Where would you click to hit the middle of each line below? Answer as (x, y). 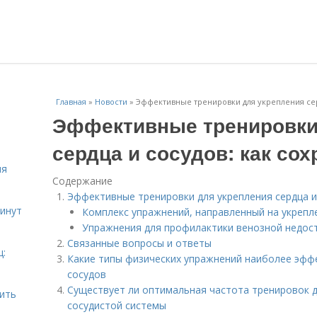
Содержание (82, 181)
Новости (111, 102)
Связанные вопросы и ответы (139, 243)
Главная (71, 102)
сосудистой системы (117, 305)
